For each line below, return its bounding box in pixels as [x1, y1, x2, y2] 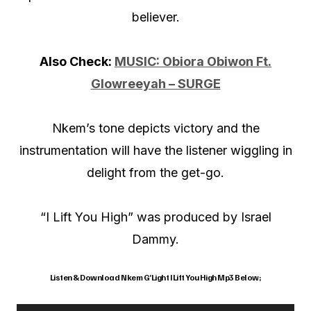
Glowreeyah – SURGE [90, 76, 221, 92]
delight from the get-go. [87, 165, 224, 180]
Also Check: [40, 54, 115, 69]
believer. [131, 10, 180, 25]
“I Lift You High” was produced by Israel [40, 210, 271, 225]
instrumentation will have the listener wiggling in [19, 143, 292, 158]
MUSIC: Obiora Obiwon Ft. [115, 54, 271, 69]
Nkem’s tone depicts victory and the [51, 121, 260, 136]
